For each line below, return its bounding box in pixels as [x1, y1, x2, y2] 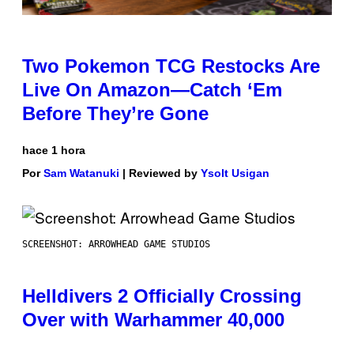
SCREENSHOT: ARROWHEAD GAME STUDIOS [22, 238, 210, 250]
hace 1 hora [22, 143, 85, 156]
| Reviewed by [119, 166, 201, 179]
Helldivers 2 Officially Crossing [22, 284, 302, 307]
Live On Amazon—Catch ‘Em [22, 78, 282, 100]
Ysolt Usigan [201, 166, 269, 179]
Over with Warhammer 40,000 [22, 308, 284, 330]
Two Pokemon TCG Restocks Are [22, 55, 320, 77]
